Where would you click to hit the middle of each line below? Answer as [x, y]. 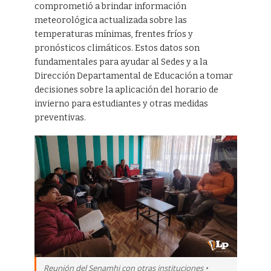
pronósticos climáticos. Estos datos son [117, 48]
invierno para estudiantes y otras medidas [121, 103]
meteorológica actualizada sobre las [110, 20]
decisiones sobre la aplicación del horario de [126, 90]
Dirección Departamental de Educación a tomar [133, 76]
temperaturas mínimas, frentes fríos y [113, 34]
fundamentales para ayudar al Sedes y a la [121, 62]
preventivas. [60, 117]
